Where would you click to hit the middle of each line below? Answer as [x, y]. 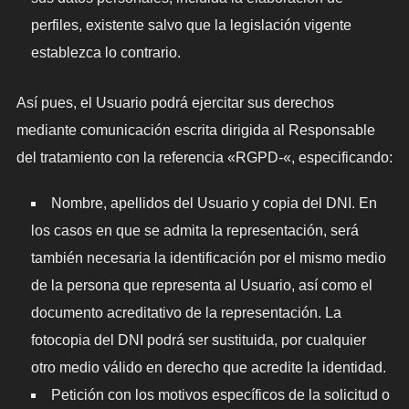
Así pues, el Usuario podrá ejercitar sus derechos [175, 102]
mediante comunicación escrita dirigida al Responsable [195, 130]
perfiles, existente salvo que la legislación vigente [191, 25]
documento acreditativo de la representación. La [186, 312]
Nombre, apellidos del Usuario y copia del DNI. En [214, 203]
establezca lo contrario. [105, 52]
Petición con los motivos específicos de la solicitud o [220, 394]
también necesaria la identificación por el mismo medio [208, 257]
